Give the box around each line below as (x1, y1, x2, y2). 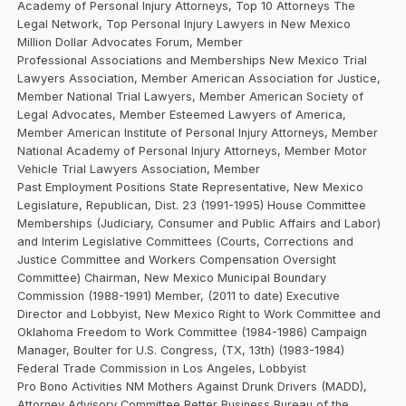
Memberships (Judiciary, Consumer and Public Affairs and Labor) (17, 216, 382, 230)
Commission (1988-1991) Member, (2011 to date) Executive (17, 288, 341, 303)
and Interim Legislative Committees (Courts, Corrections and (17, 234, 354, 248)
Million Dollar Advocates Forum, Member (17, 34, 244, 49)
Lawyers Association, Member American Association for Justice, (17, 71, 382, 85)
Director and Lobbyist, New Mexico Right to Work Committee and (17, 306, 382, 321)
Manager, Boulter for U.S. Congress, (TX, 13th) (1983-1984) (17, 343, 345, 357)
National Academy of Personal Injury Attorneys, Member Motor (17, 143, 368, 158)
